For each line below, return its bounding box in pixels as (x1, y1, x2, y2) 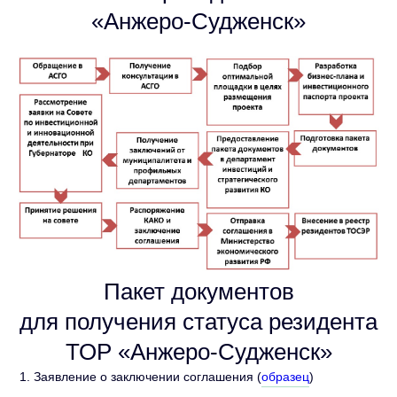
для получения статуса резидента (19, 308, 378, 336)
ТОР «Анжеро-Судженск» (65, 339, 332, 366)
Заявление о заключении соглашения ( (34, 370, 261, 385)
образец (261, 370, 309, 385)
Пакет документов (103, 278, 294, 306)
